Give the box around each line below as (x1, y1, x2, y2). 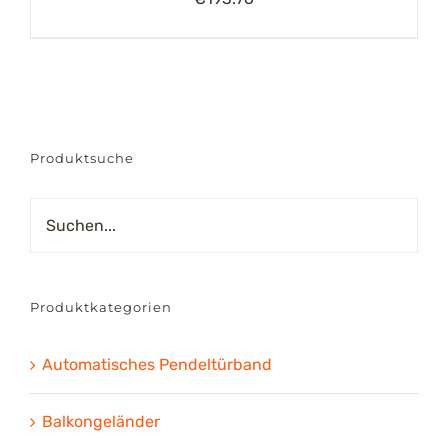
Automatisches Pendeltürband (42, 355, 272, 374)
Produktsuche (30, 150, 134, 166)
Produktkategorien (30, 299, 172, 315)
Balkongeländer (42, 412, 160, 431)
